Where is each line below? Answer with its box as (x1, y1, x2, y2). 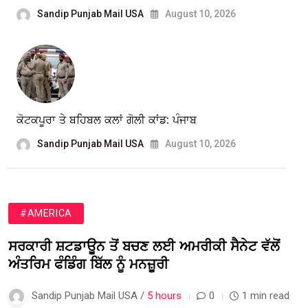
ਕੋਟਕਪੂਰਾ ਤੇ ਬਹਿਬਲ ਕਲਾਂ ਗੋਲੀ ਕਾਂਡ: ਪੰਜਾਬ (16, 112, 197, 129)
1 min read (242, 289, 289, 302)
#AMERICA (20, 208, 72, 219)
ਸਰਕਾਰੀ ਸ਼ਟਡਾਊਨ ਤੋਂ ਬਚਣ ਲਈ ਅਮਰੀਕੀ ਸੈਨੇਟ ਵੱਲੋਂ (8, 236, 280, 257)
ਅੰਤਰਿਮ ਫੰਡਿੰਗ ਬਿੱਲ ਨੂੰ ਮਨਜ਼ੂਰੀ (8, 254, 168, 275)
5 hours (147, 289, 181, 302)
